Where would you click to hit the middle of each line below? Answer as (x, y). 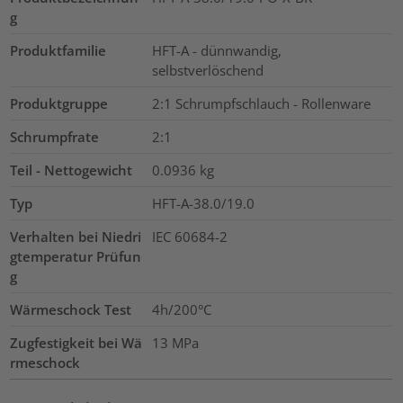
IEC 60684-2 (189, 236)
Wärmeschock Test (71, 309)
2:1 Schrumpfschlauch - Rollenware (261, 103)
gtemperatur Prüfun (76, 256)
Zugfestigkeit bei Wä (76, 342)
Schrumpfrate (55, 136)
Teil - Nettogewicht (72, 170)
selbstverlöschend (207, 70)
